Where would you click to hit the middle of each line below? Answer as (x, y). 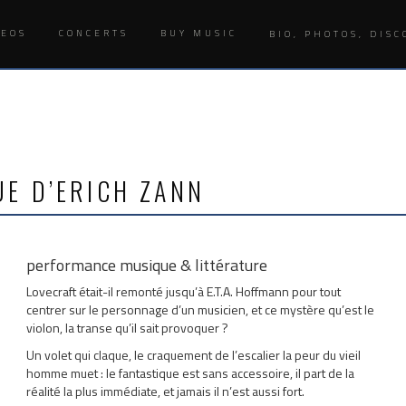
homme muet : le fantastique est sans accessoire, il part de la (191, 373)
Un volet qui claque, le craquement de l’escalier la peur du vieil (194, 355)
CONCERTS (94, 33)
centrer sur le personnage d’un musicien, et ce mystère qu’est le (201, 309)
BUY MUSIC (199, 33)
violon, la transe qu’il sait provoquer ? (128, 328)
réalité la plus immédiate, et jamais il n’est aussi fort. (166, 391)
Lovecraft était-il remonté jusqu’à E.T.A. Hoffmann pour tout (184, 291)
